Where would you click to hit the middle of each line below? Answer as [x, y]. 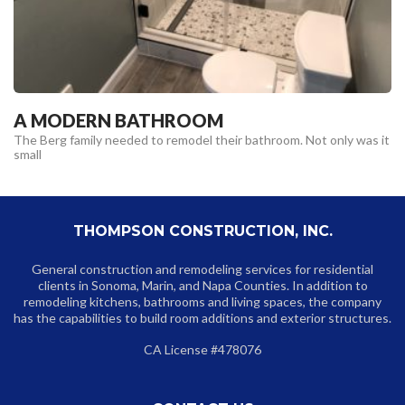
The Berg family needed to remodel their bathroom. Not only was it [202, 139]
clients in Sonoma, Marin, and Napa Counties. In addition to [202, 285]
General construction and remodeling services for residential [202, 268]
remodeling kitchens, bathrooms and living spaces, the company [202, 301]
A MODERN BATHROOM [118, 120]
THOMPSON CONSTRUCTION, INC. [202, 231]
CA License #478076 [202, 350]
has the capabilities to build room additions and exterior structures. [202, 317]
